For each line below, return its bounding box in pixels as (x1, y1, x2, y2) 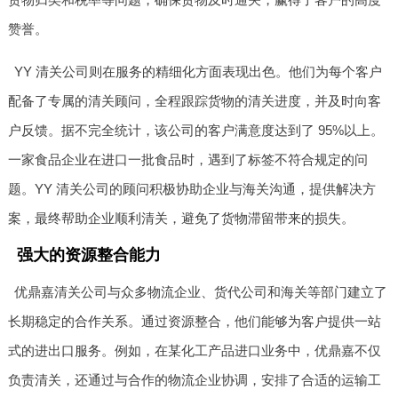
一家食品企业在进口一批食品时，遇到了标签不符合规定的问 (7, 151, 368, 167)
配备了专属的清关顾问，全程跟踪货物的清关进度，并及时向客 (7, 92, 381, 108)
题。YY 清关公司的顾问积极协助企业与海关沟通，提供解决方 (7, 180, 376, 196)
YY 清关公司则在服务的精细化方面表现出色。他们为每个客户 (14, 63, 383, 79)
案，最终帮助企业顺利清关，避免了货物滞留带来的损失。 (7, 210, 354, 226)
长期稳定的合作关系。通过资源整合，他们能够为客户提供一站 (7, 313, 381, 329)
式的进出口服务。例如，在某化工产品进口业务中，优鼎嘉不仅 (7, 342, 381, 358)
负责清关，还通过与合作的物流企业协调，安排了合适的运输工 (7, 371, 381, 387)
